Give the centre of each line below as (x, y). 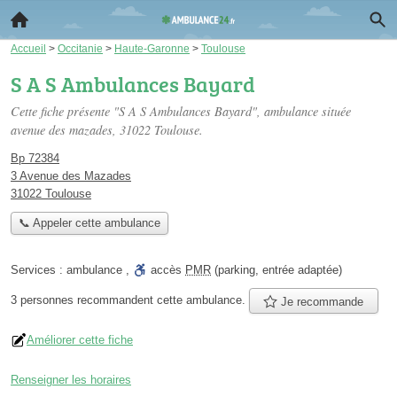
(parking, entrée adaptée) (276, 270)
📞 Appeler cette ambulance (89, 223)
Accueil (28, 48)
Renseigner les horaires (71, 379)
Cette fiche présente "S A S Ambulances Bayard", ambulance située (181, 111)
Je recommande (321, 301)
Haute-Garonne (152, 48)
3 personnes (44, 300)
